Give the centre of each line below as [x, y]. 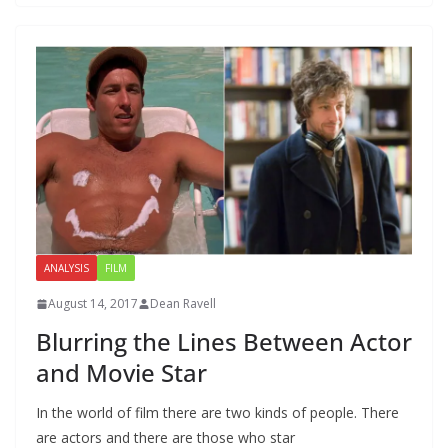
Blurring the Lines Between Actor [224, 342]
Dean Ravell [183, 304]
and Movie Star [121, 373]
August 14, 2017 [93, 304]
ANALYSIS [66, 268]
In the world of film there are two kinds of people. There [217, 413]
